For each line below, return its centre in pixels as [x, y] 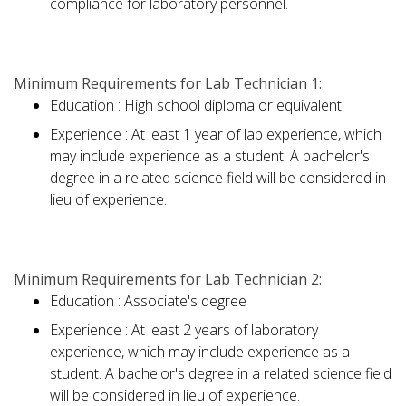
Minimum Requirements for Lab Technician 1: [168, 84]
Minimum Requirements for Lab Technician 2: [168, 280]
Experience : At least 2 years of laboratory [184, 330]
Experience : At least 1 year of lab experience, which [216, 135]
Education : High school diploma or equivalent [196, 106]
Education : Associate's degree [148, 301]
